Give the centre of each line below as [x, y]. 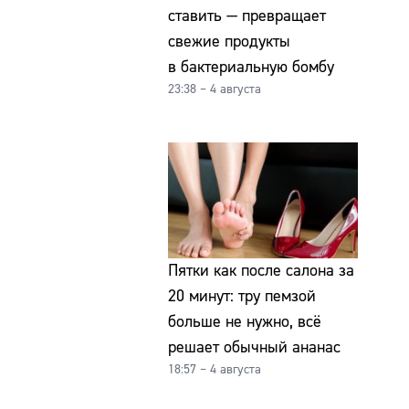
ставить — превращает [247, 16]
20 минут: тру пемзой [242, 297]
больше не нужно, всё [245, 322]
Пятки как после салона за [261, 271]
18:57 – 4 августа [215, 370]
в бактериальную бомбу [251, 67]
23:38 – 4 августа [215, 89]
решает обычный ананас [254, 348]
